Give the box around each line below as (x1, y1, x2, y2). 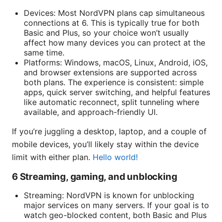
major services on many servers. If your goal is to (24, 200, 209, 211)
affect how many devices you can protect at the (24, 38, 205, 48)
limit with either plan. (12, 152, 93, 163)
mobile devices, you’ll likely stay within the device (12, 139, 199, 150)
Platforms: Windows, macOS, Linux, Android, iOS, (24, 57, 208, 68)
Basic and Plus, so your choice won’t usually (24, 28, 189, 38)
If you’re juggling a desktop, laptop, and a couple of (12, 126, 207, 137)
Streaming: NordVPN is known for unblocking (24, 190, 194, 201)
